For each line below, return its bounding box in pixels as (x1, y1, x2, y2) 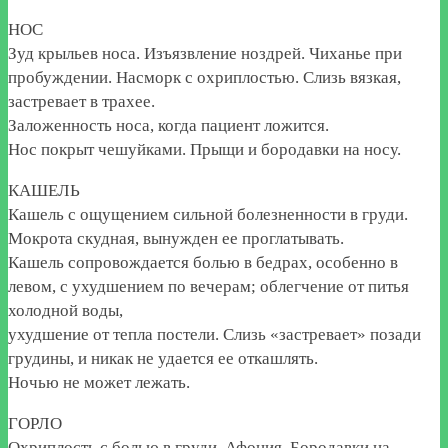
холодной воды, (8, 300, 123, 320)
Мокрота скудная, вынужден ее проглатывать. (8, 228, 344, 248)
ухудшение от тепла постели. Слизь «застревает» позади (8, 324, 421, 344)
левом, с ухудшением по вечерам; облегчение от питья (8, 276, 409, 296)
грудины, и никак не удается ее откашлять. (8, 348, 318, 368)
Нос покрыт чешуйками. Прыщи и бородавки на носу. (8, 139, 401, 159)
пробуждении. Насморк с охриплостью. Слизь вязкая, (8, 67, 401, 87)
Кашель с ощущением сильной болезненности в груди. (8, 204, 408, 224)
